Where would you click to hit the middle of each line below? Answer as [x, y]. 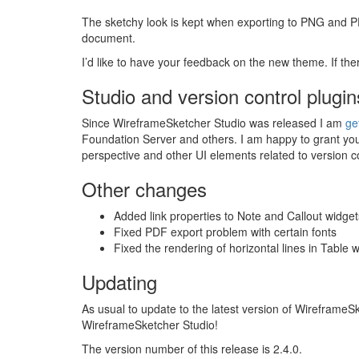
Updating [119, 282]
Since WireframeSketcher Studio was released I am [214, 123]
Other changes [144, 189]
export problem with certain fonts [252, 232]
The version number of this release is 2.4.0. [192, 349]
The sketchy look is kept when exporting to [191, 22]
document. [109, 38]
